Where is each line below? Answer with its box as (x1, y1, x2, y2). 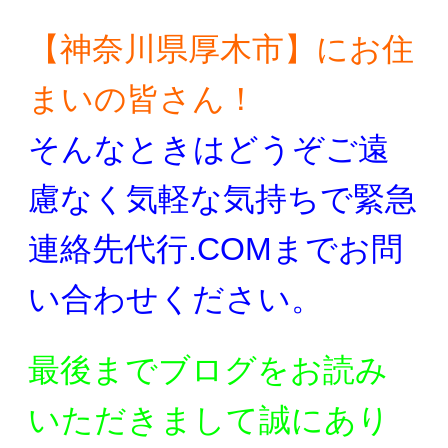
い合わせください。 (28, 280, 323, 317)
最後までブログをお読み (28, 351, 388, 388)
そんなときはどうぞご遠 (28, 130, 390, 167)
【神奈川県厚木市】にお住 (28, 30, 414, 67)
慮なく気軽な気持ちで (28, 180, 353, 217)
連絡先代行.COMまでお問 (28, 230, 403, 267)
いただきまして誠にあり (28, 401, 390, 438)
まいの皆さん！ (28, 80, 257, 117)
